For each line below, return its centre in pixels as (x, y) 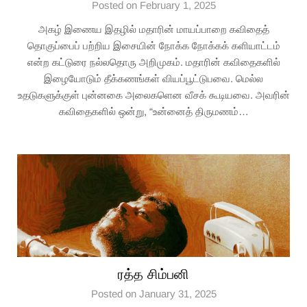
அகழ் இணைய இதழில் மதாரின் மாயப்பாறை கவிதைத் (153, 29)
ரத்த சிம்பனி (153, 274)
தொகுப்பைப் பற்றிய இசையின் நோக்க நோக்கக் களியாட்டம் (153, 46)
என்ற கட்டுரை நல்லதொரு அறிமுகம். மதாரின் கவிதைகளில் (153, 62)
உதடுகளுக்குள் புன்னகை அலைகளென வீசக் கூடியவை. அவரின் (153, 95)
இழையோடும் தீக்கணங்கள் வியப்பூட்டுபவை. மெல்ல (153, 78)
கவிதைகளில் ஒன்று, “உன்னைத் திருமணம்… (153, 111)
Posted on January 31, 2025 (153, 294)
